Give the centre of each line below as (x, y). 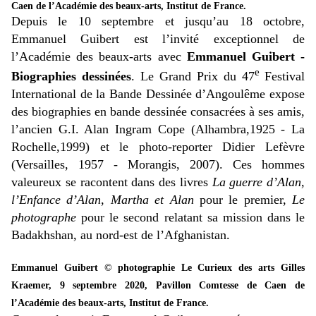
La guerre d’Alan (256, 182)
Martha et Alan (152, 200)
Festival (285, 77)
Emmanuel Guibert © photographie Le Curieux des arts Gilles (158, 268)
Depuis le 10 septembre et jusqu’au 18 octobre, (158, 22)
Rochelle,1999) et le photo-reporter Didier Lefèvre (158, 147)
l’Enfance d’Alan (56, 200)
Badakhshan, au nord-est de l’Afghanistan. (121, 235)
